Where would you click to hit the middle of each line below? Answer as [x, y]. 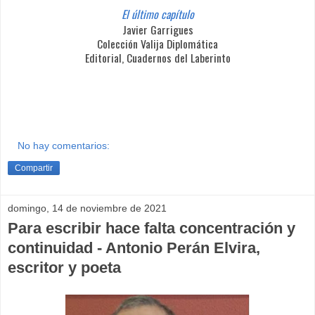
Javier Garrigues [157, 30]
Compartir [34, 168]
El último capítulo [157, 14]
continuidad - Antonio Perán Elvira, [134, 247]
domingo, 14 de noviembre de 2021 [87, 208]
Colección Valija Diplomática [157, 44]
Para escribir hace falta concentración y [152, 228]
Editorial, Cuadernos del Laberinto [157, 58]
